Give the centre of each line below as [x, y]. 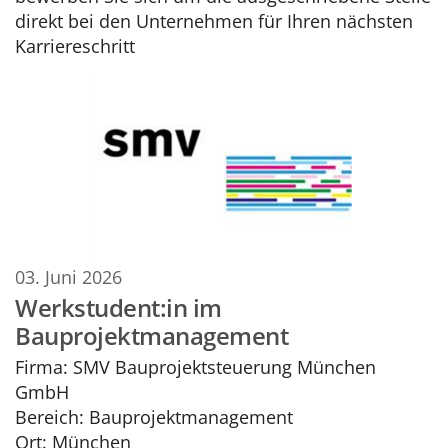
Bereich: [49, 417]
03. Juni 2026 [68, 276]
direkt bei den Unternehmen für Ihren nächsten [214, 20]
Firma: [41, 367]
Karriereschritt [75, 45]
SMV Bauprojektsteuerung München [222, 367]
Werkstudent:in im [118, 308]
